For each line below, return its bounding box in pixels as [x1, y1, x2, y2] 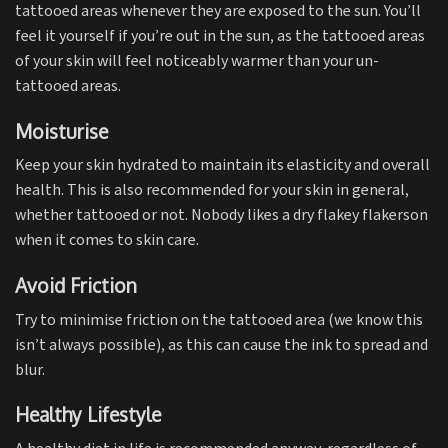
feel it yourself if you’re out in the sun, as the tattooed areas [15, 25, 425, 47]
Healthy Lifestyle [15, 402, 161, 428]
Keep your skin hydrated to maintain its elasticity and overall [15, 155, 430, 177]
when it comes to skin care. [15, 230, 199, 252]
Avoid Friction [15, 273, 137, 298]
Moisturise [15, 118, 108, 144]
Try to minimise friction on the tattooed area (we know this [15, 309, 423, 331]
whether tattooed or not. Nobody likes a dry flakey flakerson [15, 205, 428, 227]
